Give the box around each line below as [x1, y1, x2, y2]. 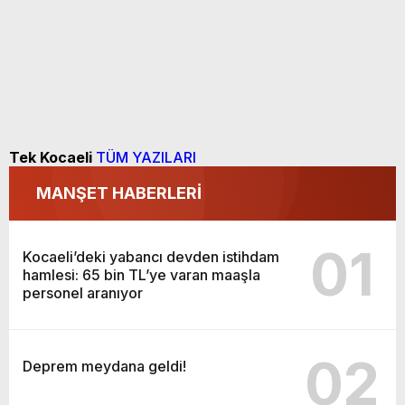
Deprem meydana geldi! [23, 357, 186, 375]
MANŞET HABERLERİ [36, 184, 202, 202]
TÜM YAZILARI [96, 148, 196, 166]
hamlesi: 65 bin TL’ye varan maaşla [23, 266, 260, 284]
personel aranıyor [23, 284, 143, 302]
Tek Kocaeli [9, 148, 92, 166]
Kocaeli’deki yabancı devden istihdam [23, 248, 279, 266]
